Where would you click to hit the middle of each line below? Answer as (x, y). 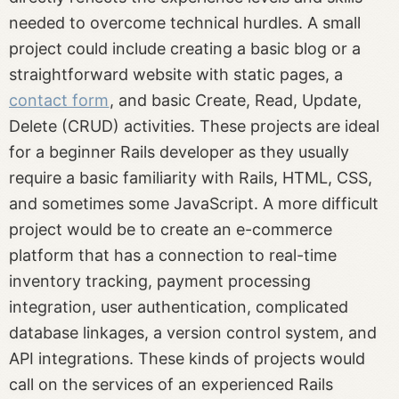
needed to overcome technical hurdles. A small (185, 23)
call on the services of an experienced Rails (171, 385)
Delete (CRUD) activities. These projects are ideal (194, 126)
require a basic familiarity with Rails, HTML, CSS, (191, 178)
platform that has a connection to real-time (173, 256)
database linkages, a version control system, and (193, 333)
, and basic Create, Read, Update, (235, 101)
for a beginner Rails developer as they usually (179, 152)
